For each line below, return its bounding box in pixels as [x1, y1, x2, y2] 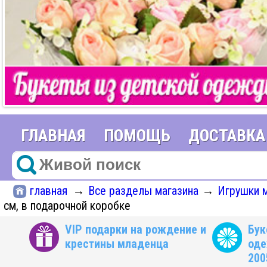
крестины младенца [65, 237, 169, 252]
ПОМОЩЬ [104, 125, 170, 145]
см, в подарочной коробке [4, 198, 131, 213]
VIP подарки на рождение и [65, 222, 206, 237]
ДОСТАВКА [188, 125, 265, 145]
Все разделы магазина [88, 183, 198, 198]
